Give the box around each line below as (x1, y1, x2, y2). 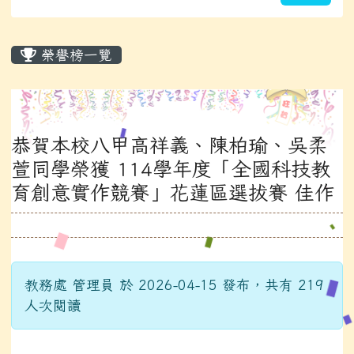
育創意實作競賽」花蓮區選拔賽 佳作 (11, 183, 334, 202)
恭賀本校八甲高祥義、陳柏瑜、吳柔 (11, 135, 327, 155)
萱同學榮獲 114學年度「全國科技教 (11, 159, 330, 179)
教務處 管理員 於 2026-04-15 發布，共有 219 (24, 278, 324, 292)
